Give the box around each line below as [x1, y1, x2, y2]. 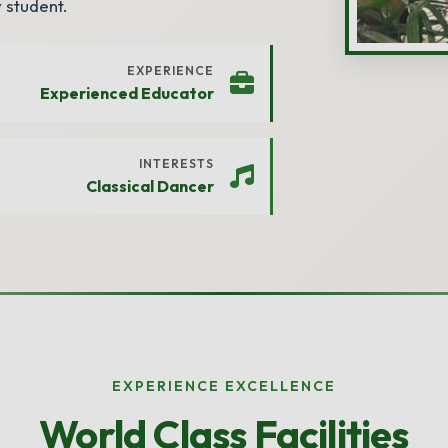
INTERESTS [139, 156, 214, 171]
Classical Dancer [86, 176, 214, 196]
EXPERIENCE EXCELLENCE [112, 377, 336, 395]
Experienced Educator [40, 83, 214, 103]
